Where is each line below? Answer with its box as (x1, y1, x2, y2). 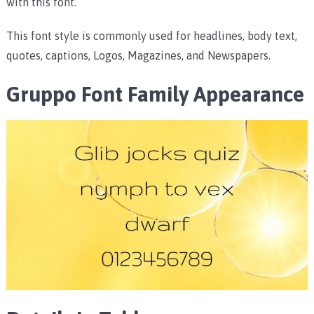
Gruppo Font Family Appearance (6, 82, 304, 107)
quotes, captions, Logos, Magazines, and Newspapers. (6, 49, 271, 62)
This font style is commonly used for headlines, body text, (6, 29, 297, 43)
